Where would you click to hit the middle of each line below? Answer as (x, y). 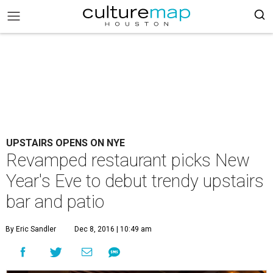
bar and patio (55, 202)
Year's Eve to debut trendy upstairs (135, 181)
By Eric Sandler (31, 229)
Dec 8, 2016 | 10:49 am (113, 229)
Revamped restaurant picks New (128, 160)
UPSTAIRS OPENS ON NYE (66, 143)
